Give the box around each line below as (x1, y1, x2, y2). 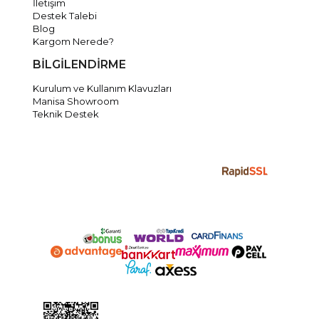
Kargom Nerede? (33, 36, 115, 48)
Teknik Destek (33, 108, 100, 120)
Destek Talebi (33, 10, 98, 22)
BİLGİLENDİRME (33, 58, 127, 72)
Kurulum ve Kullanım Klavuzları (33, 83, 172, 95)
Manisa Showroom (33, 95, 120, 108)
